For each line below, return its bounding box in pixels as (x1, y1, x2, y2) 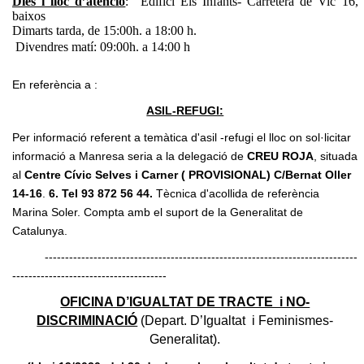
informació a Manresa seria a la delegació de (12, 149, 247, 162)
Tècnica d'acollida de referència (156, 186, 319, 200)
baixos (12, 8, 45, 23)
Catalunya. (12, 223, 67, 237)
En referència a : (12, 77, 97, 91)
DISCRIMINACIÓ (37, 313, 138, 327)
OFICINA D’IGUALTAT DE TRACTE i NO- (60, 294, 310, 309)
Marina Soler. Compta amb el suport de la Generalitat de (12, 205, 303, 219)
